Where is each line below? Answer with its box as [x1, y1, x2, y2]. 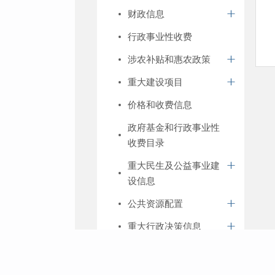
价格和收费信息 [128, 99, 192, 110]
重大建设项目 [128, 77, 183, 87]
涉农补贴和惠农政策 [128, 54, 211, 64]
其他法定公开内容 [128, 244, 201, 254]
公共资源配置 [128, 198, 183, 209]
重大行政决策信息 [128, 221, 201, 231]
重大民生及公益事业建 [128, 160, 220, 171]
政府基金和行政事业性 [128, 122, 220, 133]
